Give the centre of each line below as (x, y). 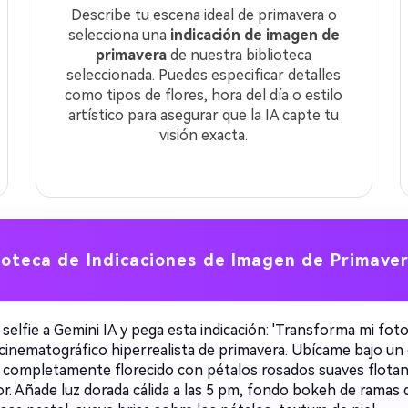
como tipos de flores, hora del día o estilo (204, 95)
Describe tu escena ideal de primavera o (204, 15)
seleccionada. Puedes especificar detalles (204, 75)
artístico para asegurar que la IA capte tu (204, 115)
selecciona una (119, 35)
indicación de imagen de (255, 35)
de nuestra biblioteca (240, 55)
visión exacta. (204, 135)
